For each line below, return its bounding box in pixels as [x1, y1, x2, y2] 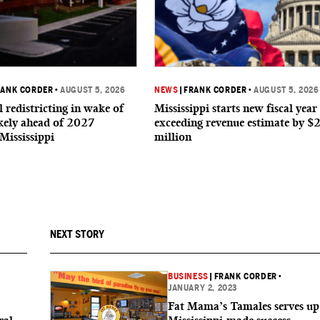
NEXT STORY [50, 229, 104, 240]
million [154, 130, 191, 144]
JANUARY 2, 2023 [168, 283, 237, 293]
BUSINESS [168, 271, 209, 281]
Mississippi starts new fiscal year [154, 101, 317, 115]
